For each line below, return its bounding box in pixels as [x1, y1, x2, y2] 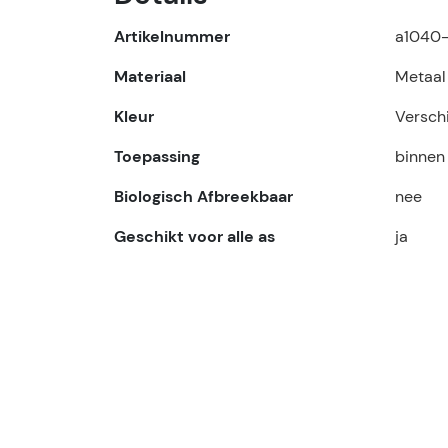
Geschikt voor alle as [114, 226, 275, 248]
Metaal [395, 66, 446, 88]
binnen [395, 146, 445, 168]
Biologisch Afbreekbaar [114, 186, 293, 208]
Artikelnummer [114, 26, 230, 48]
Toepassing [114, 146, 200, 168]
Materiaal [114, 66, 186, 88]
